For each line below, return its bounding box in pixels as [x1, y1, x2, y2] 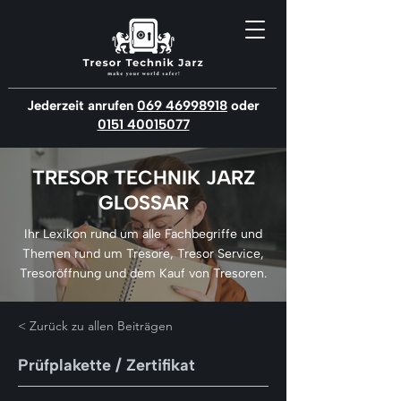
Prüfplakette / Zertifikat [18, 355, 195, 375]
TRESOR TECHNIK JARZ [31, 166, 255, 190]
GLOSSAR [98, 191, 189, 215]
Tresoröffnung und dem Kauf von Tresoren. [20, 266, 267, 281]
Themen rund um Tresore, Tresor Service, [22, 246, 264, 261]
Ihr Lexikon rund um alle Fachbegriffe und [24, 226, 262, 242]
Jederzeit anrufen [27, 98, 137, 114]
